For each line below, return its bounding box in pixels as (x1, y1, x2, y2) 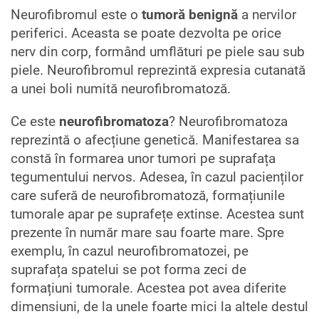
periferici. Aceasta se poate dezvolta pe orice (11, 25, 281, 41)
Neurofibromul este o (11, 6, 142, 23)
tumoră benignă (142, 6, 238, 23)
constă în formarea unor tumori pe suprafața (11, 150, 276, 167)
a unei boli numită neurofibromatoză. (11, 80, 231, 97)
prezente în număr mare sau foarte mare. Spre (11, 224, 284, 241)
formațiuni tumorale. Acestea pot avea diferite (11, 280, 286, 296)
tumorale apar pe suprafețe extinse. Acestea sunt (11, 206, 304, 222)
